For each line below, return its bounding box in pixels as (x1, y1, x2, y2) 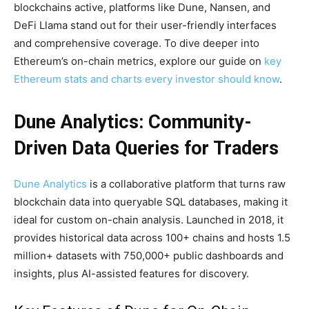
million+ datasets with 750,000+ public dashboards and (14, 249, 283, 262)
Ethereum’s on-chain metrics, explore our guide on (14, 54, 264, 68)
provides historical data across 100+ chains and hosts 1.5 (14, 231, 290, 244)
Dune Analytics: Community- (14, 111, 252, 133)
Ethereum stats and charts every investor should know (14, 72, 279, 86)
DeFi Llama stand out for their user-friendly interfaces (14, 19, 277, 32)
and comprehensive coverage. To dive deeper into (14, 37, 259, 50)
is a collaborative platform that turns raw (87, 177, 286, 190)
